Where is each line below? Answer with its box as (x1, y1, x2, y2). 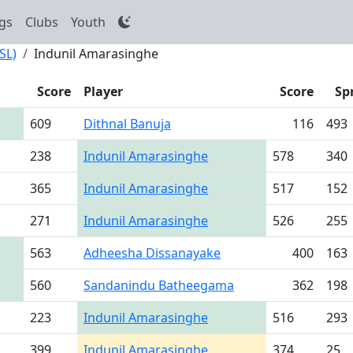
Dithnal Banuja (84, 115, 171, 132)
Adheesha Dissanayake (84, 244, 221, 262)
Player (84, 83, 123, 100)
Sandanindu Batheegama (84, 277, 234, 294)
